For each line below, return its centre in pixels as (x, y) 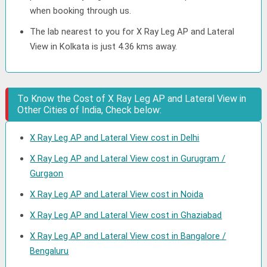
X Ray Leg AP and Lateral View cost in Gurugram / (128, 159)
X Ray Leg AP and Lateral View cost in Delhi (115, 138)
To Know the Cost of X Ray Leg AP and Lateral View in (132, 99)
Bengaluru (49, 251)
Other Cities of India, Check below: (90, 110)
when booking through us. (81, 11)
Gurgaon (47, 173)
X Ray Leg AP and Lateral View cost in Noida (117, 194)
